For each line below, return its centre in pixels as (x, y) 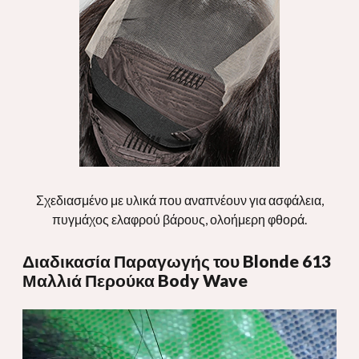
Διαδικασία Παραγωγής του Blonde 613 (177, 260)
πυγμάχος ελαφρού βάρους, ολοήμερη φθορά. (179, 219)
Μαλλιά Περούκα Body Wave (135, 280)
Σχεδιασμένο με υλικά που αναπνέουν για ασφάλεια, (179, 200)
